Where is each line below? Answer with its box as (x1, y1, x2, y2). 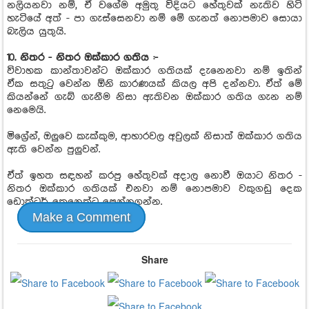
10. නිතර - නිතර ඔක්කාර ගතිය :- (7, 52, 158, 63)
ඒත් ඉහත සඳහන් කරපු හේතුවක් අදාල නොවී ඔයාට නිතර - (7, 170, 302, 181)
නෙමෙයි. (7, 104, 46, 116)
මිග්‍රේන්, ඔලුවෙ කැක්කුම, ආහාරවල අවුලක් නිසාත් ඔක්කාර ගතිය (7, 130, 302, 142)
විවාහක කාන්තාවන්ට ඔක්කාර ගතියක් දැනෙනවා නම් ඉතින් (7, 65, 302, 77)
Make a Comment (32, 210, 130, 224)
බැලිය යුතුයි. (7, 26, 66, 37)
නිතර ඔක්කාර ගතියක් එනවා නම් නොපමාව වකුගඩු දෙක (7, 183, 302, 195)
